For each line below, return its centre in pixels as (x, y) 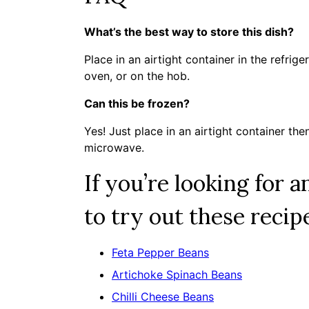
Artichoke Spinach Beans (177, 275)
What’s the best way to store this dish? (190, 32)
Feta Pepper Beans (160, 252)
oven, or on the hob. (139, 76)
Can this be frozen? (137, 103)
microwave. (114, 148)
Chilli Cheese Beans (163, 297)
